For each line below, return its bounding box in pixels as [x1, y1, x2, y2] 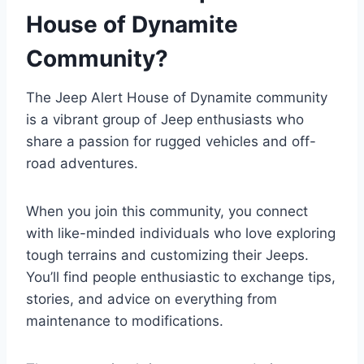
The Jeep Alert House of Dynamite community [26, 89, 327, 106]
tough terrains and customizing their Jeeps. [26, 246, 309, 263]
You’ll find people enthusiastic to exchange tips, [26, 268, 336, 285]
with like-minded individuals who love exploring [26, 224, 336, 241]
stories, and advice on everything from [26, 290, 277, 307]
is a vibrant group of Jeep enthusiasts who [26, 110, 304, 128]
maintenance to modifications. [26, 312, 223, 329]
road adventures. [26, 154, 138, 171]
